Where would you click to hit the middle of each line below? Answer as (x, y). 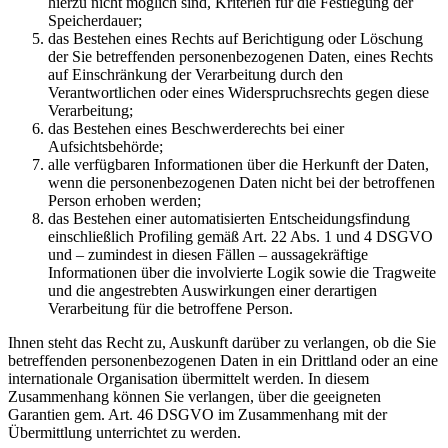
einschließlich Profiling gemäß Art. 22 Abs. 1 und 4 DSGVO (240, 236)
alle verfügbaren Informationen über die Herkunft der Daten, (238, 164)
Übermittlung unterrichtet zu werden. (124, 432)
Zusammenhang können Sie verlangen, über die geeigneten (194, 396)
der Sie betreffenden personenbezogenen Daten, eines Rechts (240, 56)
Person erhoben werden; (124, 200)
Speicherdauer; (95, 20)
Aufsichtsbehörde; (105, 146)
